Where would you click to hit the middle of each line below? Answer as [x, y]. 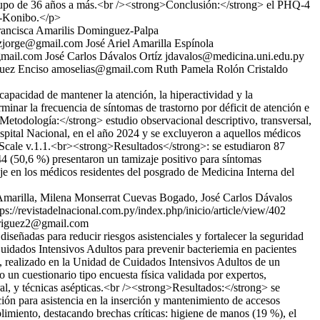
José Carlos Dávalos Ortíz [104, 56]
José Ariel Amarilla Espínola [150, 43]
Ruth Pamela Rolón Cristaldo [222, 69]
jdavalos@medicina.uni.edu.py [235, 56]
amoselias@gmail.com [102, 69]
